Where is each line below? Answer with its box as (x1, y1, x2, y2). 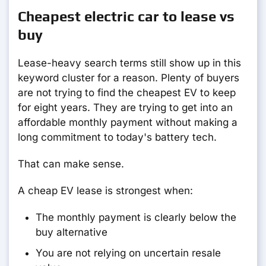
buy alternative (36, 226, 107, 239)
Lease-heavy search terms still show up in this (18, 57, 241, 69)
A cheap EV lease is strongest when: (18, 185, 193, 197)
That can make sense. (18, 158, 124, 170)
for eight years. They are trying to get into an (18, 102, 233, 114)
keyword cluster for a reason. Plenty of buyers (18, 72, 239, 84)
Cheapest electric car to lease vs (18, 8, 235, 25)
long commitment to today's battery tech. (18, 131, 217, 144)
